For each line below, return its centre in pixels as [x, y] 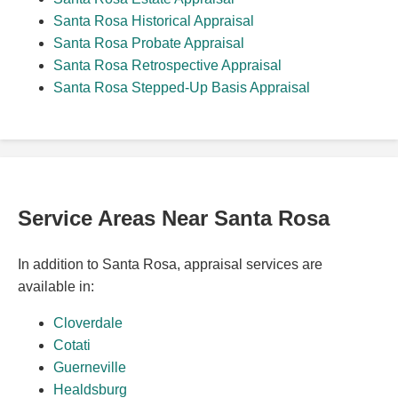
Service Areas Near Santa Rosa [174, 219]
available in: [56, 287]
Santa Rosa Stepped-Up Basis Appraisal [182, 88]
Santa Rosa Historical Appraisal [154, 21]
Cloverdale [88, 323]
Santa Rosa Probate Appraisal [149, 44]
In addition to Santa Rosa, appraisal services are [170, 265]
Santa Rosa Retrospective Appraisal [167, 66]
